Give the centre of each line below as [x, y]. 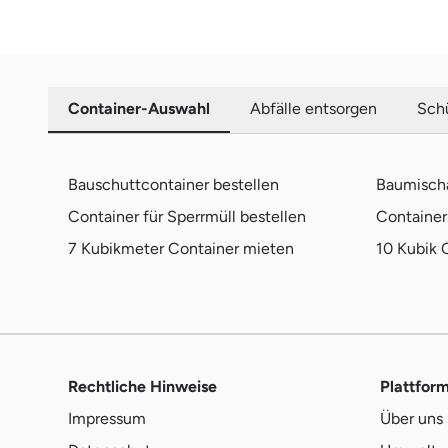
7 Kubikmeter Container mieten [181, 248]
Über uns [411, 418]
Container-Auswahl [139, 108]
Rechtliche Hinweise [142, 386]
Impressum [107, 418]
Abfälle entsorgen [313, 108]
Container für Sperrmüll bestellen [187, 216]
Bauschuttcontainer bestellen [173, 184]
